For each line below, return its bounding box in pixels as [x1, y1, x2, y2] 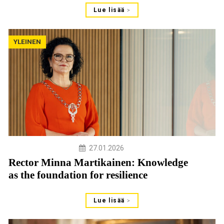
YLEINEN [13, 37, 41, 46]
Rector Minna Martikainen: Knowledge [8, 156, 188, 169]
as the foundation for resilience [8, 169, 147, 181]
